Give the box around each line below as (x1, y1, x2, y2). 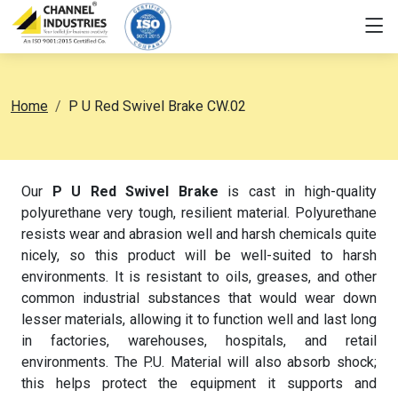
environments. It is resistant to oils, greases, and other (21, 268, 377, 285)
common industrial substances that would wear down (21, 290, 377, 306)
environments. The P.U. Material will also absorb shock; (21, 354, 377, 370)
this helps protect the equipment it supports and (21, 375, 377, 392)
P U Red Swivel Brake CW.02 (68, 98, 246, 115)
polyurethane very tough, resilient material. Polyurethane (21, 204, 377, 221)
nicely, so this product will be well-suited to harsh (21, 247, 377, 264)
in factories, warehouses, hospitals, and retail (21, 332, 377, 349)
